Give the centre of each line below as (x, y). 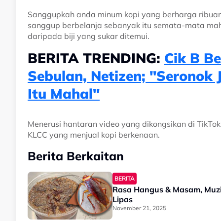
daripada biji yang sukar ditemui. (89, 36)
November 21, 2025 (139, 208)
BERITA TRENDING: (96, 58)
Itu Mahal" (64, 94)
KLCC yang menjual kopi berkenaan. (94, 135)
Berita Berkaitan (76, 156)
